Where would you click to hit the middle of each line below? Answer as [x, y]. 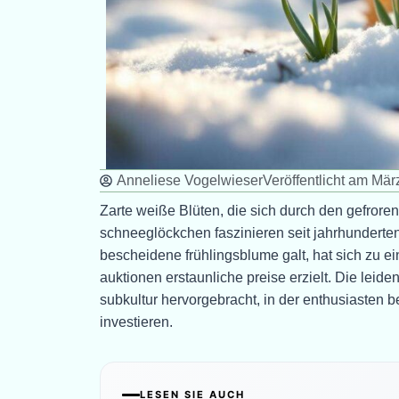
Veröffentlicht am [315, 181]
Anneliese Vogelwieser [190, 181]
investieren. [136, 322]
